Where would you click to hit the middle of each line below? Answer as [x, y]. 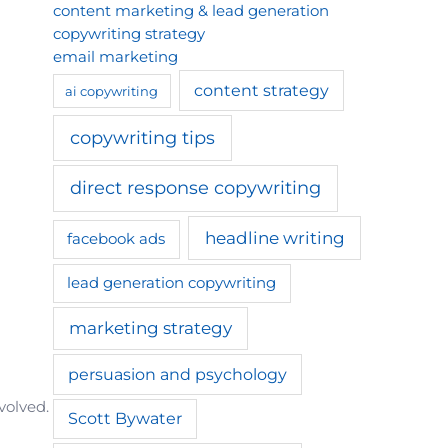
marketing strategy [150, 328]
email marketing [115, 56]
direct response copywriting [195, 187]
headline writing [274, 238]
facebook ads [116, 239]
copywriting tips [142, 137]
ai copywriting [112, 90]
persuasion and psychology [178, 374]
